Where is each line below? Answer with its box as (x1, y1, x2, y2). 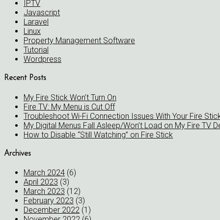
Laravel (24, 17, 49, 27)
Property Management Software (24, 35, 135, 45)
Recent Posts (4, 74, 46, 82)
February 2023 (24, 196, 74, 206)
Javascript (24, 7, 60, 17)
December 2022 (24, 205, 80, 215)
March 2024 (24, 168, 65, 178)
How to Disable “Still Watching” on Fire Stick (24, 130, 173, 139)
